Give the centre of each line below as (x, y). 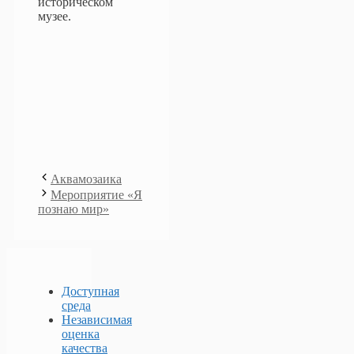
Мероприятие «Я (96, 194)
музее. (55, 16)
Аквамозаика (86, 179)
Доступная (90, 291)
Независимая (97, 319)
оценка (81, 333)
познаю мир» (73, 209)
